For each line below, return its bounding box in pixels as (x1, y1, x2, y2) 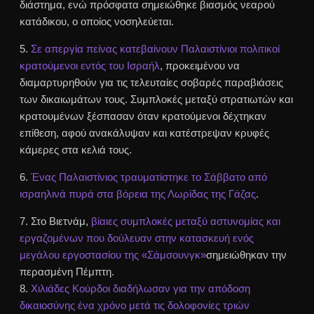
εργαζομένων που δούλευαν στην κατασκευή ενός (20, 232, 254, 245)
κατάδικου (20, 15, 67, 28)
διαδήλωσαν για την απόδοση (110, 282, 251, 295)
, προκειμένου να (160, 60, 240, 72)
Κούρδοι (72, 282, 111, 295)
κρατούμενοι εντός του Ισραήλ (20, 60, 161, 72)
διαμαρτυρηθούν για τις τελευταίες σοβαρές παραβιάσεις (20, 76, 284, 89)
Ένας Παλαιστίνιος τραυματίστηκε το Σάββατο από (31, 171, 268, 184)
